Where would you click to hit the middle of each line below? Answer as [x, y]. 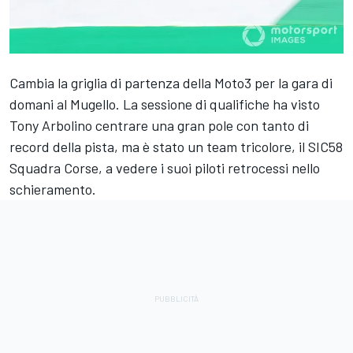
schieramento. [53, 190]
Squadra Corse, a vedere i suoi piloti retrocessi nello [165, 168]
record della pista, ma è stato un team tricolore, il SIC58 [176, 147]
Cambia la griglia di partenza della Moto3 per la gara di [171, 83]
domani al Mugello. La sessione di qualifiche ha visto [165, 104]
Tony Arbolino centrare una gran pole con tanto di [159, 126]
